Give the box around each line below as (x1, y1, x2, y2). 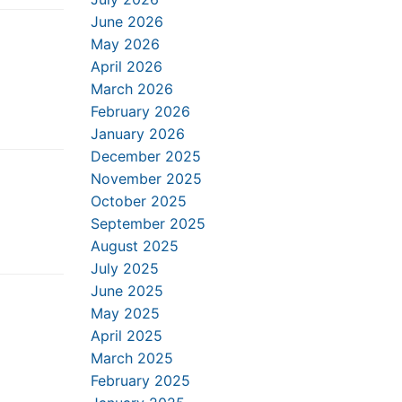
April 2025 (91, 327, 162, 345)
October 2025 (91, 192, 187, 210)
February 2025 (91, 371, 190, 389)
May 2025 (91, 304, 160, 322)
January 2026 (91, 125, 185, 143)
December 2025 (91, 147, 201, 165)
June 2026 (91, 13, 163, 31)
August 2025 (91, 237, 179, 255)
